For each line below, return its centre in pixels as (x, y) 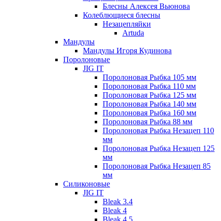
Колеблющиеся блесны (122, 15)
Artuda (133, 33)
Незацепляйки (127, 24)
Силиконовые (87, 184)
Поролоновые (87, 59)
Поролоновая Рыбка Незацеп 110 (158, 130)
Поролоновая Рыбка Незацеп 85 (157, 166)
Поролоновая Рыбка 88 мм (147, 121)
